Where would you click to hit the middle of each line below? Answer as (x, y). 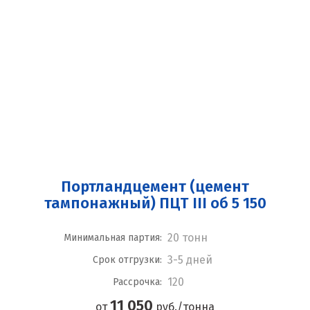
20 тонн (187, 238)
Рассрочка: (137, 282)
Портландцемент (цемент (155, 186)
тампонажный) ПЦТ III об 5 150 (155, 203)
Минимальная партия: (112, 238)
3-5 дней (190, 260)
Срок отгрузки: (127, 260)
